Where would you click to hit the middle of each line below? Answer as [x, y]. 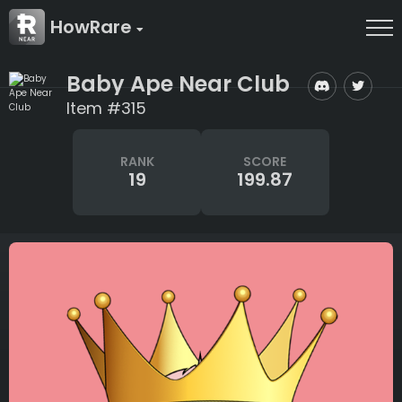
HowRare [93, 27]
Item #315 [106, 108]
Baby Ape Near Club [178, 83]
